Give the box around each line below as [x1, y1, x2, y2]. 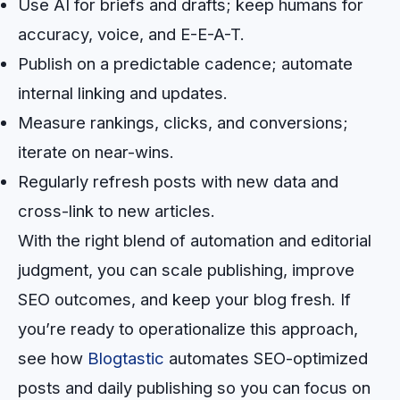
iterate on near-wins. [18, 141, 174, 162]
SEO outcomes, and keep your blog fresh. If [18, 288, 351, 309]
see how [18, 347, 87, 368]
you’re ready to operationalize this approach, [18, 318, 358, 338]
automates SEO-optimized [164, 347, 368, 368]
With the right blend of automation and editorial [18, 229, 371, 250]
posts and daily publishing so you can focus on [18, 377, 371, 397]
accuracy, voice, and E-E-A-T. [18, 23, 245, 44]
